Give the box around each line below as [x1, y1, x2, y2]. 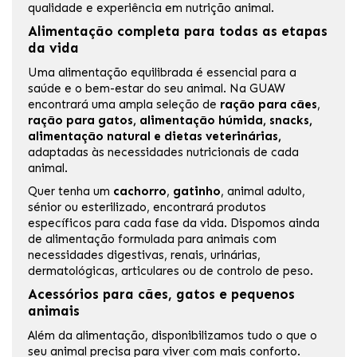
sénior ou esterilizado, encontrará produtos [28, 200, 266, 215]
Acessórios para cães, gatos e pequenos [28, 286, 295, 303]
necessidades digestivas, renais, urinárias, [28, 248, 261, 263]
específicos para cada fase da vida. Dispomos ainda [28, 216, 320, 231]
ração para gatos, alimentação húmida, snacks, [28, 113, 312, 128]
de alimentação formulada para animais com [28, 232, 277, 247]
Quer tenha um [28, 184, 113, 199]
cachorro [113, 184, 167, 199]
